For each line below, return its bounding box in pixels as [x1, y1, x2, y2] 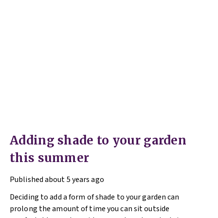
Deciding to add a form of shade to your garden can [10, 192, 180, 202]
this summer [10, 150, 90, 165]
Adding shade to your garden [10, 133, 187, 148]
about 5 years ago [45, 174, 104, 185]
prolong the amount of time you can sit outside [10, 203, 170, 214]
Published [10, 174, 43, 185]
